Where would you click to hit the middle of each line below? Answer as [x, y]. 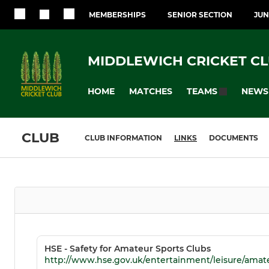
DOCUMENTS [234, 138]
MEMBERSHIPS [117, 15]
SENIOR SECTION [200, 15]
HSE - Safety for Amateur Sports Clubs [128, 249]
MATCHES [151, 91]
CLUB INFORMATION [123, 138]
